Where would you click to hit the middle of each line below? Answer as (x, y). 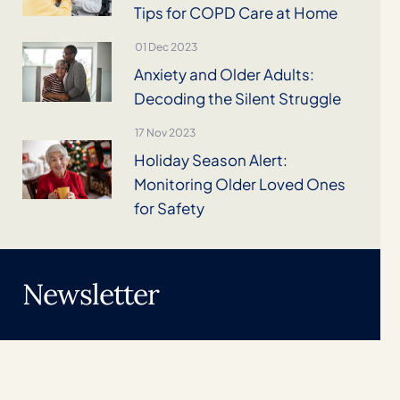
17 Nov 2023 (165, 133)
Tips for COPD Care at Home (235, 13)
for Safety (169, 208)
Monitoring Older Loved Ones (239, 184)
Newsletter (90, 295)
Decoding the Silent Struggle (237, 99)
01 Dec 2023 (166, 47)
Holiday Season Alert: (210, 160)
